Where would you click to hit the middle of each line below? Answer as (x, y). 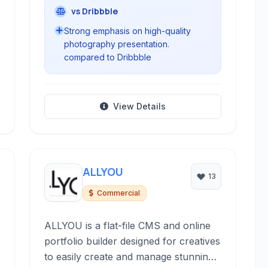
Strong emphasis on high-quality (128, 31)
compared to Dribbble (108, 57)
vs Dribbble (95, 11)
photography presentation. (117, 44)
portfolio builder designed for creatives (133, 241)
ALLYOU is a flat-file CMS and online (128, 226)
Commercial (119, 193)
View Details (139, 106)
